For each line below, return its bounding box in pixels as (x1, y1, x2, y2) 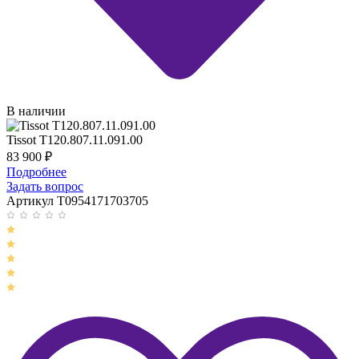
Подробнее (6, 165, 67, 179)
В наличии (6, 104, 66, 119)
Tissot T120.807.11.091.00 (6, 133, 143, 147)
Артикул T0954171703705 (6, 194, 148, 208)
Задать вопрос (6, 179, 83, 194)
